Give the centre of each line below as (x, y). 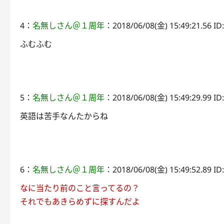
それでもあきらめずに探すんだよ (80, 201)
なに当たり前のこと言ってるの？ (80, 188)
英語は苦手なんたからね (64, 116)
